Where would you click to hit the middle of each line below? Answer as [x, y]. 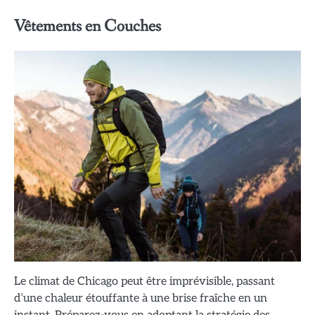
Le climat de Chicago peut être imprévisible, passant [144, 281]
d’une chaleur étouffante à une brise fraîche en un [141, 298]
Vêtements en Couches [88, 27]
